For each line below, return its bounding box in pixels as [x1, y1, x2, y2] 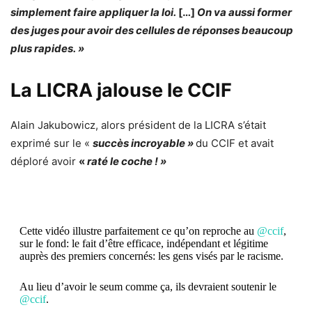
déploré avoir [10, 154, 79, 168]
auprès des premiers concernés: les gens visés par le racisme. [19, 249, 283, 262]
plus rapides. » [10, 41, 84, 55]
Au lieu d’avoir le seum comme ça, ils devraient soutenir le [19, 280, 276, 292]
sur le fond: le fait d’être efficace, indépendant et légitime [19, 237, 268, 249]
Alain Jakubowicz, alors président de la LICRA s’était [10, 118, 266, 132]
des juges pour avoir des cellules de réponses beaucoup [10, 23, 293, 37]
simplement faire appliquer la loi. [10, 5, 178, 19]
